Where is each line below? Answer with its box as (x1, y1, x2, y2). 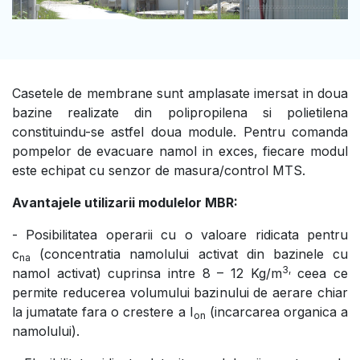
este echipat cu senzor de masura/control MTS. (12, 162, 305, 178)
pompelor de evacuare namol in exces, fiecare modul (12, 142, 348, 159)
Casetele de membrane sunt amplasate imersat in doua (12, 84, 348, 101)
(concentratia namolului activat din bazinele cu (31, 245, 348, 262)
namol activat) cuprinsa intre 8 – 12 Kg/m (12, 264, 282, 281)
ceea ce (290, 264, 349, 281)
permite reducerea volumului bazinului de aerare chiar (12, 284, 348, 301)
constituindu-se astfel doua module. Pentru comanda (12, 123, 348, 140)
